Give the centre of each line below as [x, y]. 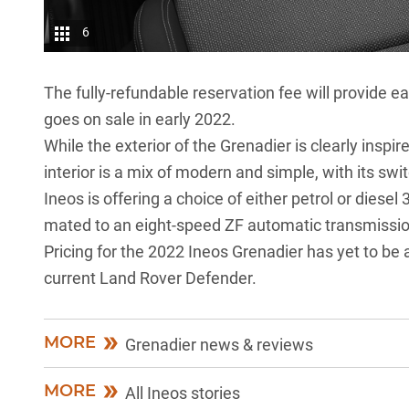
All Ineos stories [183, 393]
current [72, 278]
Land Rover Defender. [178, 278]
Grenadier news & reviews [219, 344]
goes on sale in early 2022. [140, 119]
